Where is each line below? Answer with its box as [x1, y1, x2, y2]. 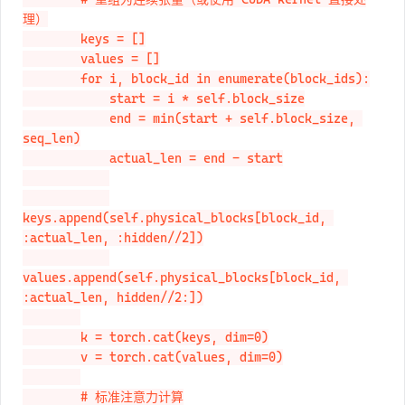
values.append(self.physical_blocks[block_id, [23, 270, 348, 285]
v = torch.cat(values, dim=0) [23, 350, 80, 364]
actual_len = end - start [23, 151, 109, 165]
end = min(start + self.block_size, [23, 111, 109, 126]
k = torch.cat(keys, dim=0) [23, 330, 80, 344]
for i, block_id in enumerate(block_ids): [23, 71, 80, 86]
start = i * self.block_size [23, 91, 109, 106]
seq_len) [23, 131, 80, 146]
